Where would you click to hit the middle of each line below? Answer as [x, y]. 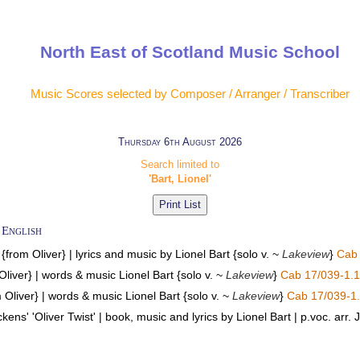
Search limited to [180, 165]
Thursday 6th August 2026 [180, 142]
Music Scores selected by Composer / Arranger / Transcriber [190, 93]
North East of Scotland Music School [190, 52]
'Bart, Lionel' [180, 179]
